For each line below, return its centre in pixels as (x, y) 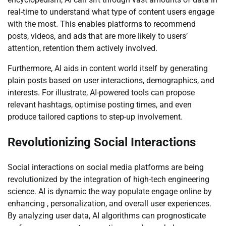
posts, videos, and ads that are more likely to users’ (98, 36)
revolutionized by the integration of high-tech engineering (108, 180)
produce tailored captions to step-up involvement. (95, 117)
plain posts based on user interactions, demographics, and (111, 81)
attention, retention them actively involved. (82, 48)
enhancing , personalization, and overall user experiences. (109, 204)
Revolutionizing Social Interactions (102, 143)
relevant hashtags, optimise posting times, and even (100, 105)
